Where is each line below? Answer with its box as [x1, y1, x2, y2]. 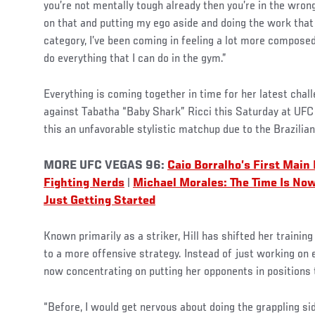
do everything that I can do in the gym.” [44, 53, 226, 66]
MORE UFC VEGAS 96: [44, 160, 165, 173]
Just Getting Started [44, 195, 155, 208]
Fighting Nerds [44, 177, 124, 191]
